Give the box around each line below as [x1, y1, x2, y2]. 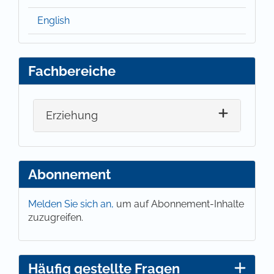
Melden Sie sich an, [28, 198, 116, 210]
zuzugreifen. [28, 211, 83, 223]
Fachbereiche [28, 62, 116, 79]
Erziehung [46, 109, 98, 122]
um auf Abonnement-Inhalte [116, 198, 244, 210]
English [37, 14, 70, 26]
